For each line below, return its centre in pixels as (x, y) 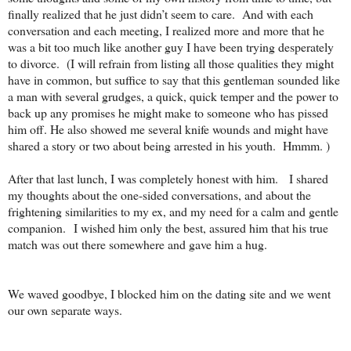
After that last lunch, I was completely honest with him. (143, 179)
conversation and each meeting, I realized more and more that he (166, 31)
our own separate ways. (67, 310)
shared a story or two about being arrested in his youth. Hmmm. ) (169, 146)
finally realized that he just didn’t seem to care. (121, 14)
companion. (39, 228)
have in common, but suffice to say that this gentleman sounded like (174, 80)
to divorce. (34, 63)
